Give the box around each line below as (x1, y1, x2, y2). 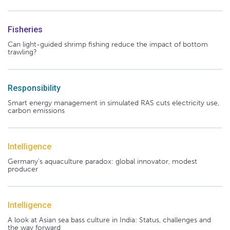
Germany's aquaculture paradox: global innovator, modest (8, 157, 197, 166)
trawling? (8, 47, 37, 56)
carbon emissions (8, 106, 65, 115)
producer (8, 164, 38, 174)
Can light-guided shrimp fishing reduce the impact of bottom (8, 40, 208, 49)
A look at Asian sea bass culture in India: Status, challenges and (8, 215, 211, 224)
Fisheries (8, 24, 43, 34)
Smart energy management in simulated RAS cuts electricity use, (8, 98, 219, 107)
